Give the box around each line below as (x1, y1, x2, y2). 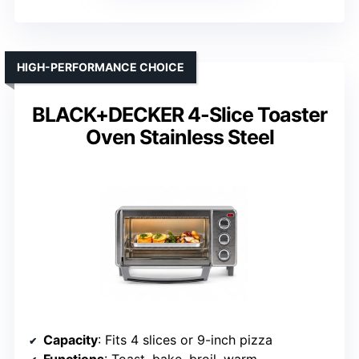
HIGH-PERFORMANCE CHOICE (17, 60, 184, 75)
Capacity (43, 332, 98, 349)
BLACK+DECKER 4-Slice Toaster (32, 103, 327, 127)
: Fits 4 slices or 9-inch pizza (98, 332, 272, 349)
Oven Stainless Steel (85, 125, 274, 150)
